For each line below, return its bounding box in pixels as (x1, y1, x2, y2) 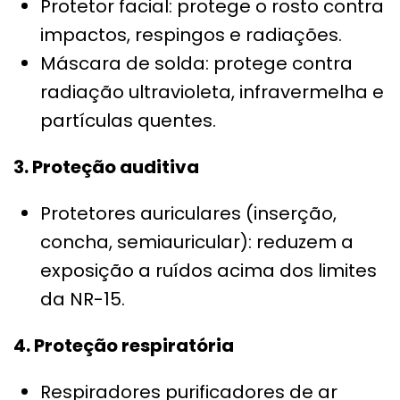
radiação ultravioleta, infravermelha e (40, 79, 384, 105)
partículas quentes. (40, 108, 216, 134)
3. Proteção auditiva (13, 154, 199, 180)
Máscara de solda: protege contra (40, 51, 353, 77)
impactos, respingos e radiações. (40, 22, 342, 48)
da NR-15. (40, 287, 125, 312)
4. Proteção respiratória (13, 333, 234, 359)
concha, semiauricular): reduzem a (40, 229, 354, 255)
